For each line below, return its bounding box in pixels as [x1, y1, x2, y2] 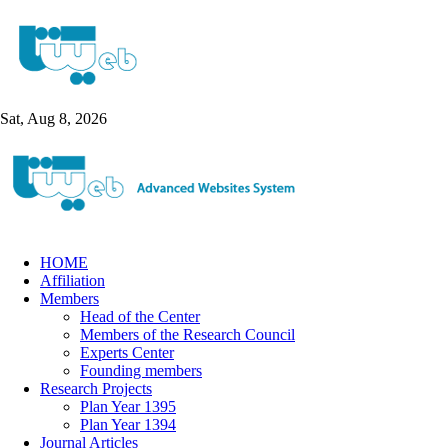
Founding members [80, 362, 202, 379]
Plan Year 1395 [80, 398, 176, 415]
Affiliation [40, 272, 105, 289]
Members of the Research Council [80, 326, 295, 343]
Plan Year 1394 [80, 416, 176, 433]
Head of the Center [80, 308, 200, 325]
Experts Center [80, 344, 174, 361]
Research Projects [40, 380, 152, 397]
